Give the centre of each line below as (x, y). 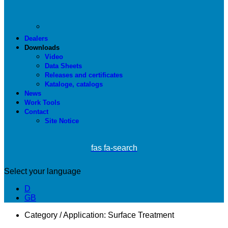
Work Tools (42, 103)
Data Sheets (63, 66)
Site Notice (62, 121)
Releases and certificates (84, 75)
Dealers (36, 38)
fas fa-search (114, 148)
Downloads (42, 48)
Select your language (42, 171)
